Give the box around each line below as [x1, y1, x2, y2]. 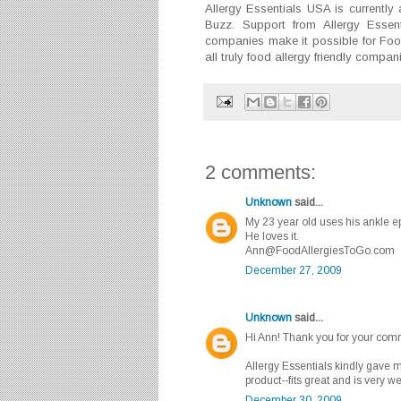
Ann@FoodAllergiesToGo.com [245, 243, 395, 257]
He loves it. [245, 229, 299, 243]
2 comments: [205, 160, 316, 183]
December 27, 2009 [245, 263, 342, 277]
